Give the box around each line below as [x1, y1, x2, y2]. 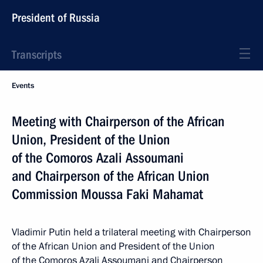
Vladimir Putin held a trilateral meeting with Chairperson [12, 225, 251, 239]
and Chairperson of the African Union [12, 168, 209, 184]
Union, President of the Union [12, 131, 170, 148]
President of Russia [12, 11, 100, 25]
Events [12, 80, 34, 91]
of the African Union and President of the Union [12, 240, 215, 253]
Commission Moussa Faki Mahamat [12, 186, 203, 203]
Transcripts [12, 48, 62, 62]
